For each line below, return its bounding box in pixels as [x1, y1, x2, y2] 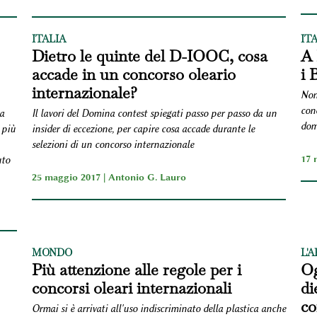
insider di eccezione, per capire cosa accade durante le [31, 122, 255, 135]
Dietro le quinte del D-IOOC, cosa [31, 45, 267, 66]
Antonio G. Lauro [108, 171, 186, 183]
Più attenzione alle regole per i [31, 259, 241, 279]
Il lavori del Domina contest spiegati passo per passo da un [31, 107, 277, 120]
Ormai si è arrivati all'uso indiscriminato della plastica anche [31, 302, 286, 315]
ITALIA [31, 32, 66, 45]
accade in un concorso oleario [31, 64, 236, 84]
